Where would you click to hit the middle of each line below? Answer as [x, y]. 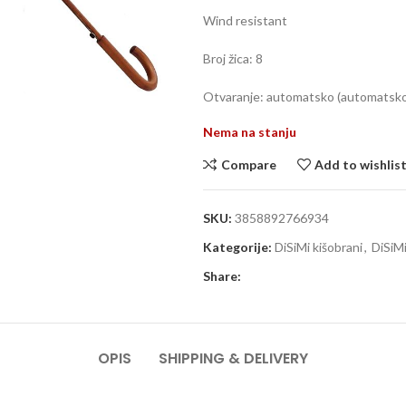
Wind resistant [245, 20]
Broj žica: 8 [233, 58]
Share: [222, 276]
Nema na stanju [250, 132]
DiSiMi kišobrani [319, 247]
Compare [248, 164]
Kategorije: [237, 247]
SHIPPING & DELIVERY [233, 358]
